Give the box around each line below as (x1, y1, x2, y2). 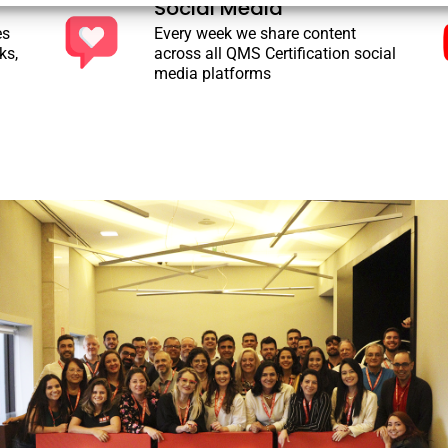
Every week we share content (153, 23, 356, 43)
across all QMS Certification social (153, 43, 396, 63)
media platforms (153, 63, 271, 83)
